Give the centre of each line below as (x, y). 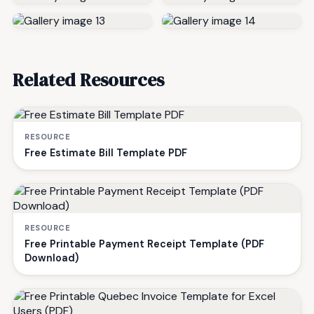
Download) (52, 258)
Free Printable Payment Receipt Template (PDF (144, 244)
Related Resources (88, 80)
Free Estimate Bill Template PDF (106, 152)
